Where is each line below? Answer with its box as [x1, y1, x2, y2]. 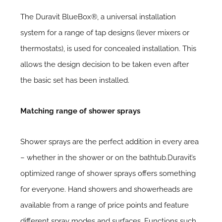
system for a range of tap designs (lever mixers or [20, 28, 190, 38]
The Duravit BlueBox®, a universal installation [20, 12, 176, 22]
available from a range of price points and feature [20, 201, 189, 210]
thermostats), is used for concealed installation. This [20, 44, 197, 54]
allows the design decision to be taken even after [20, 60, 189, 69]
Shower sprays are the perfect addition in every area [20, 137, 199, 147]
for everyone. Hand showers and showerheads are [20, 185, 193, 194]
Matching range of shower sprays [20, 107, 141, 116]
